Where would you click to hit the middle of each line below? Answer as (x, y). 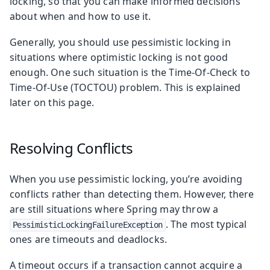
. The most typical (206, 224)
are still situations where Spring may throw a (114, 209)
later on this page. (52, 102)
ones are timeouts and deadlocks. (89, 239)
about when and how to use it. (80, 16)
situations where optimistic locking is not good (119, 57)
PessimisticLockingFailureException (88, 224)
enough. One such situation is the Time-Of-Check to (130, 72)
